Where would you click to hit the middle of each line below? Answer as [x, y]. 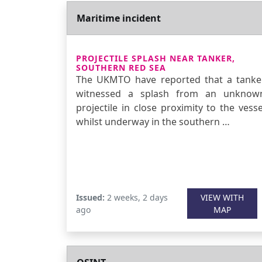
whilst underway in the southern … [153, 122]
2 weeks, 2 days [136, 197]
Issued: [90, 197]
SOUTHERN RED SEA [121, 68]
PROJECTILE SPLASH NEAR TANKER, [156, 58]
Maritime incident [119, 18]
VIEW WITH [222, 197]
